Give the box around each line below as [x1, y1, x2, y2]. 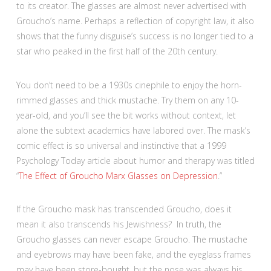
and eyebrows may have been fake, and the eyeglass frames [16, 248, 251, 260]
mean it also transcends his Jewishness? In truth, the [16, 218, 221, 230]
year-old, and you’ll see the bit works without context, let [16, 109, 236, 121]
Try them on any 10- [161, 94, 239, 106]
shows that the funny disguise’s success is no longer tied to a [16, 30, 253, 42]
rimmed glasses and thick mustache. [16, 94, 159, 106]
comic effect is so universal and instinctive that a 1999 [16, 139, 226, 151]
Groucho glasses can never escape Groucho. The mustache [16, 233, 247, 245]
